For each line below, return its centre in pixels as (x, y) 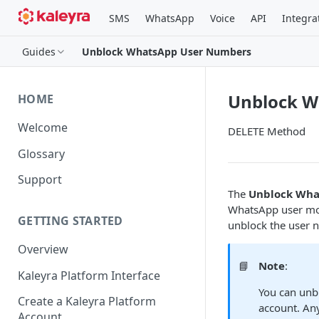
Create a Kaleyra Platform (87, 302)
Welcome (43, 127)
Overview (43, 250)
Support (40, 180)
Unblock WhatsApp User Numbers (167, 51)
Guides (39, 51)
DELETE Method (267, 131)
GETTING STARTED (70, 221)
